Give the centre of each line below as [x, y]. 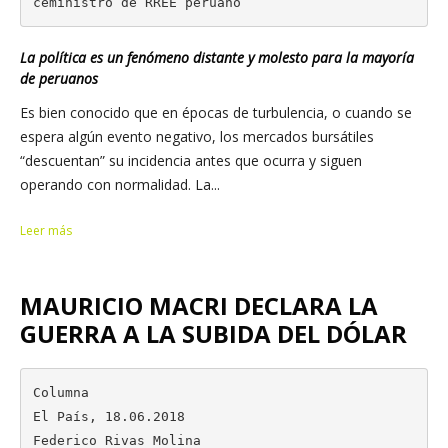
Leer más [46, 231]
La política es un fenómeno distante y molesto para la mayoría [217, 57]
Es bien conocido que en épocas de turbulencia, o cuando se [216, 112]
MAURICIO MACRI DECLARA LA [199, 305]
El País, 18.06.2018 [108, 416]
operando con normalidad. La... [120, 184]
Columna [60, 392]
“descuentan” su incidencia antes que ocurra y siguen [191, 160]
